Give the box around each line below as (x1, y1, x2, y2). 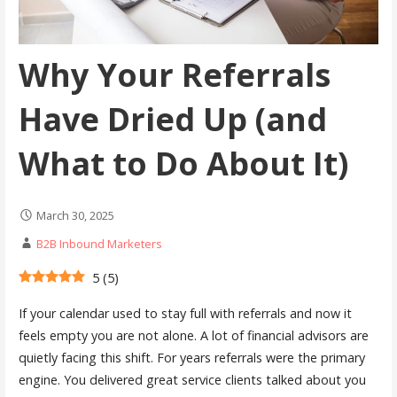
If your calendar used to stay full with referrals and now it (18, 304, 352, 322)
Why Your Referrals (18, 52, 331, 97)
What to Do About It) (18, 141, 348, 185)
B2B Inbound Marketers (35, 235, 162, 252)
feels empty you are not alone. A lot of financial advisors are (18, 326, 369, 344)
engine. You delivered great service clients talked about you (18, 370, 366, 388)
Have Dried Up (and (18, 97, 327, 141)
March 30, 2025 (35, 206, 114, 223)
